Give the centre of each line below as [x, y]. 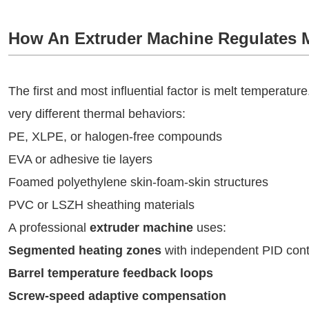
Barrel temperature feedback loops [111, 273]
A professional [49, 228]
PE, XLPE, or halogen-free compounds [115, 137]
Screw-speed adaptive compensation [117, 296]
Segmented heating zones [85, 250]
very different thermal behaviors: [97, 114]
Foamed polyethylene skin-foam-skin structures [138, 182]
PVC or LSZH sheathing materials [101, 205]
